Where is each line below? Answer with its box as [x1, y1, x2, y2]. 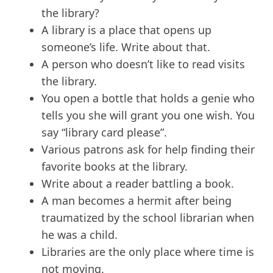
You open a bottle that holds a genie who [41, 91, 255, 106]
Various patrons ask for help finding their [41, 142, 255, 157]
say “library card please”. [41, 125, 167, 140]
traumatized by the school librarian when [41, 210, 254, 225]
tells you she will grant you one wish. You [41, 108, 255, 123]
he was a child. [41, 227, 118, 243]
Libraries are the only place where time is [41, 244, 254, 260]
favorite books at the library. [41, 159, 188, 174]
